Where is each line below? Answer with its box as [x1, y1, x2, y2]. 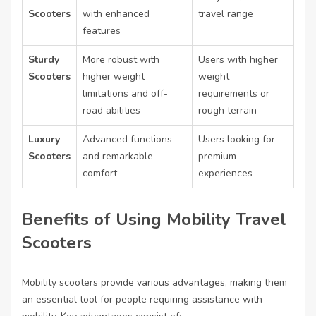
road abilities [83, 104, 140, 117]
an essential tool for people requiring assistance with [22, 293, 262, 306]
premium [198, 150, 236, 163]
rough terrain [198, 104, 257, 117]
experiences [198, 166, 253, 180]
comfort [83, 166, 117, 180]
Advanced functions [83, 133, 172, 146]
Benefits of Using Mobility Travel [22, 208, 286, 231]
